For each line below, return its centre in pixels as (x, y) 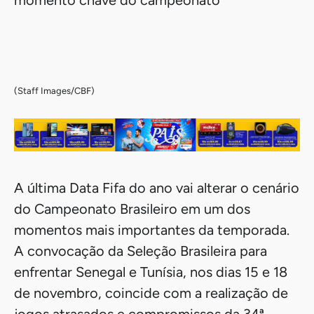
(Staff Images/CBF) (54, 90)
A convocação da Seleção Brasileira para (141, 251)
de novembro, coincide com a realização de (151, 293)
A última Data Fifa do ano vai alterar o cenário (157, 188)
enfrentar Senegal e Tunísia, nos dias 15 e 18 (151, 272)
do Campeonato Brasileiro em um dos (132, 209)
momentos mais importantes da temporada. (152, 230)
